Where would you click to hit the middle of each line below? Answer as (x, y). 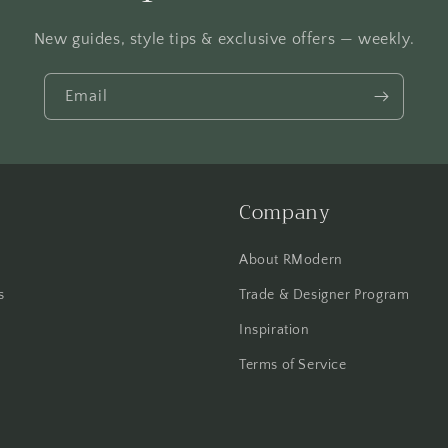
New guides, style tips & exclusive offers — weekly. (224, 39)
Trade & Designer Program (324, 295)
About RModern (291, 260)
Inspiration (274, 330)
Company (285, 212)
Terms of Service (293, 365)
